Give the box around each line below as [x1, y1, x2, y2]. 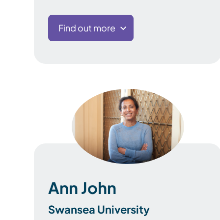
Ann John [48, 177, 116, 197]
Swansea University [48, 202, 150, 216]
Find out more [58, 22, 115, 33]
